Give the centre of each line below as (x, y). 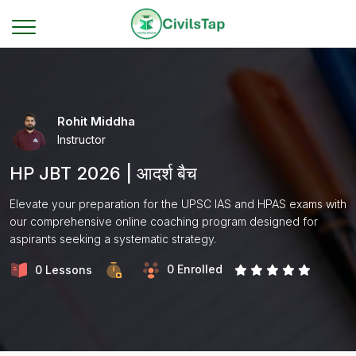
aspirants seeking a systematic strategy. (113, 239)
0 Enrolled (195, 269)
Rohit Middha (96, 121)
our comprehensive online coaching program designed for (164, 221)
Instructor (81, 139)
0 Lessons (64, 270)
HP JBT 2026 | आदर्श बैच (103, 173)
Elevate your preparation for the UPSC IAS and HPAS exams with (178, 204)
